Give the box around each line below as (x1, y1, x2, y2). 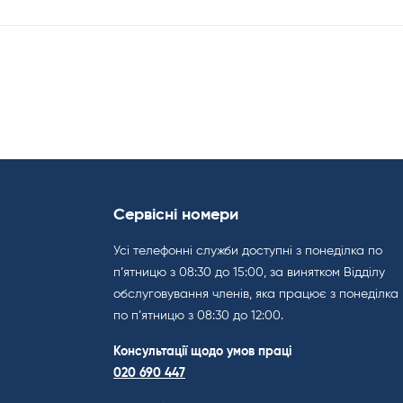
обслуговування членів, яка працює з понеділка (113, 288, 399, 300)
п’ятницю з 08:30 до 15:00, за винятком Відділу (113, 266, 385, 279)
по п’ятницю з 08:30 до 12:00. (113, 309, 283, 322)
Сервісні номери (113, 207, 238, 223)
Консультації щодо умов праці (113, 345, 291, 358)
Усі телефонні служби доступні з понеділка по (113, 245, 382, 257)
